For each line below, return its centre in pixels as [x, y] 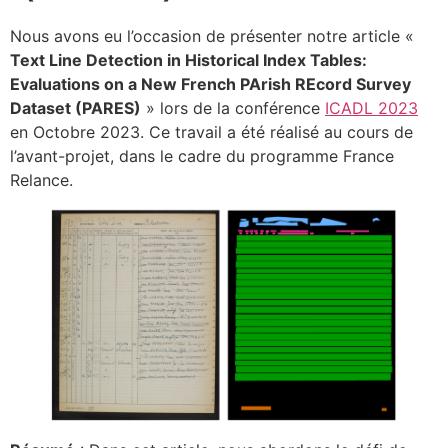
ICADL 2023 [371, 108]
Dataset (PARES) [75, 108]
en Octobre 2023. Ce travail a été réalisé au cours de [211, 132]
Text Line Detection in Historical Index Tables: [188, 60]
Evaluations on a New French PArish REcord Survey [210, 84]
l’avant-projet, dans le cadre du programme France [202, 156]
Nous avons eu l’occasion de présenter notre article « [212, 36]
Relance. [41, 180]
